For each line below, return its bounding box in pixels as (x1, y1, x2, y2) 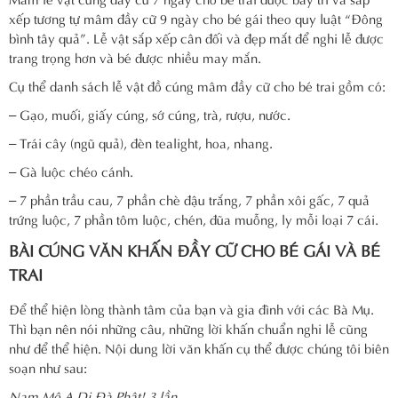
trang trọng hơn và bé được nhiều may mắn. (9, 46, 261, 67)
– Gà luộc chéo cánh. (9, 160, 133, 180)
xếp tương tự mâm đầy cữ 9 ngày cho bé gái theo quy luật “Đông (9, 7, 383, 28)
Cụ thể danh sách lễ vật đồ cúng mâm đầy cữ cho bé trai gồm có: (9, 75, 386, 95)
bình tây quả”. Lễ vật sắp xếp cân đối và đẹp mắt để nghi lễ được (9, 27, 384, 47)
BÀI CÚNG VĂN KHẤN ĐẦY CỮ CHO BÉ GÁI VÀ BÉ (9, 236, 380, 261)
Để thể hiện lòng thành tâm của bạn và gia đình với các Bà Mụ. (9, 298, 374, 318)
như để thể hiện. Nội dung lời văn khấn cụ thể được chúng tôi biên (9, 337, 389, 357)
